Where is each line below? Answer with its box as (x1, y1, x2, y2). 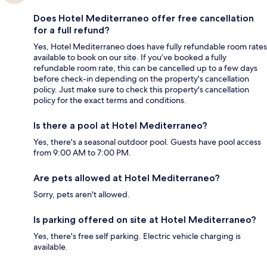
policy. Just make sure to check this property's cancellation (33, 83, 249, 95)
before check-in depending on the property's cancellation (33, 73, 249, 84)
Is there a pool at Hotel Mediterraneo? (33, 119, 207, 131)
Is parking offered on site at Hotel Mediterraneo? (33, 213, 256, 225)
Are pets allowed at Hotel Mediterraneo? (33, 172, 220, 184)
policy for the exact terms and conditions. (33, 94, 187, 105)
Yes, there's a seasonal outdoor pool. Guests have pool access (33, 136, 261, 147)
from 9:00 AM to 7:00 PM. (33, 147, 131, 158)
